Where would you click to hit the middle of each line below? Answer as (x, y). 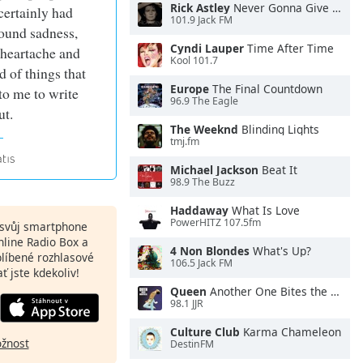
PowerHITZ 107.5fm (216, 223)
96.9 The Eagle (204, 101)
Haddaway (199, 210)
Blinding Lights (279, 129)
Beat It (278, 170)
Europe (190, 89)
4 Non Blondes (210, 251)
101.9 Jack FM (201, 20)
